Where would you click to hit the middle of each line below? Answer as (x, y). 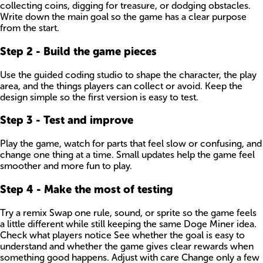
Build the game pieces (100, 51)
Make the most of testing (108, 189)
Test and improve (88, 120)
